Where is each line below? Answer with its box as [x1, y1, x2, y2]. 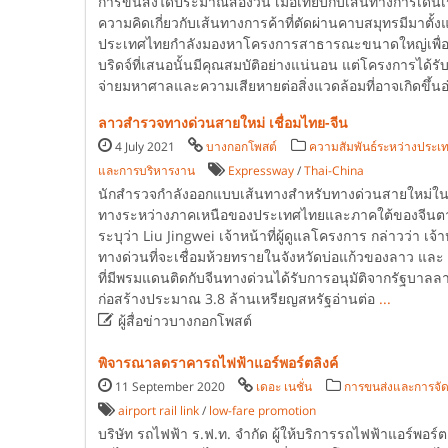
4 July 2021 [114, 138, 178, 155]
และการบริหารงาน [97, 162, 195, 179]
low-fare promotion [208, 402, 316, 419]
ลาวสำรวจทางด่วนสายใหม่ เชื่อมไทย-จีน [97, 113, 348, 132]
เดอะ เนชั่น [255, 378, 312, 395]
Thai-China [303, 162, 364, 179]
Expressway [227, 162, 294, 179]
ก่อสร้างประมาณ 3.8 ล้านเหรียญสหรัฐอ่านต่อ [97, 289, 379, 308]
